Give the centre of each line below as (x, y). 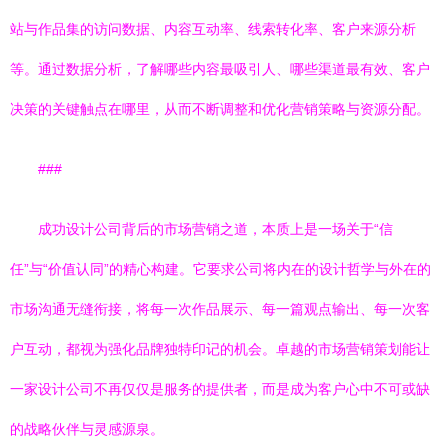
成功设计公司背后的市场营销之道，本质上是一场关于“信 (215, 229)
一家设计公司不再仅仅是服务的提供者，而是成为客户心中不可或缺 (220, 389)
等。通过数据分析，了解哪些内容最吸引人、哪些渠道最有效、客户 (220, 69)
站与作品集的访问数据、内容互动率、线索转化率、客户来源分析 (213, 29)
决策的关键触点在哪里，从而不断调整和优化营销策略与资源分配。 (220, 109)
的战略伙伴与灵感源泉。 (87, 429)
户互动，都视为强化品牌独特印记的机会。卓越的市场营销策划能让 (220, 349)
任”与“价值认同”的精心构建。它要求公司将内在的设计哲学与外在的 (220, 269)
